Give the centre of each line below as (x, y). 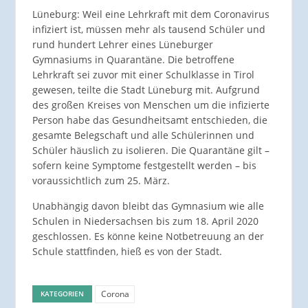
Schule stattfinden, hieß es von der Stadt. (127, 251)
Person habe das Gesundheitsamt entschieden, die (150, 120)
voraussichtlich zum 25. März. (101, 180)
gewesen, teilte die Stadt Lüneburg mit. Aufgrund (146, 89)
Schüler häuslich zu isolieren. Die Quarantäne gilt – (151, 150)
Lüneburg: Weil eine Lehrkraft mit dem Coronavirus (151, 14)
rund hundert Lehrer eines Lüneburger (122, 44)
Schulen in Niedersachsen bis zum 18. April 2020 (145, 221)
